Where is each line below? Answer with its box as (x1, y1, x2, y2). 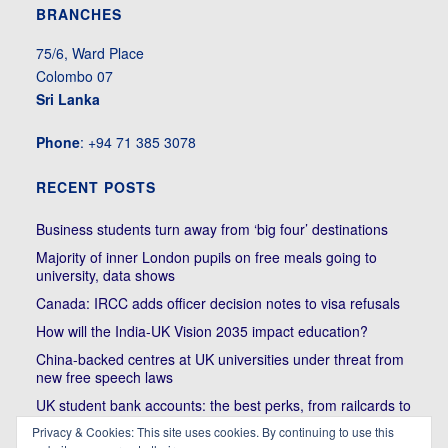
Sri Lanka (35, 89, 100, 110)
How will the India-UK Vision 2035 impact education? (35, 321, 368, 342)
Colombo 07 (35, 66, 113, 87)
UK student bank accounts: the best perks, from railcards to (35, 395, 411, 416)
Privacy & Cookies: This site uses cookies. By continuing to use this (32, 423, 394, 440)
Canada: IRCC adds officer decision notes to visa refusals (35, 293, 400, 314)
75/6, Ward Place (35, 43, 144, 64)
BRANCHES (35, 4, 122, 25)
